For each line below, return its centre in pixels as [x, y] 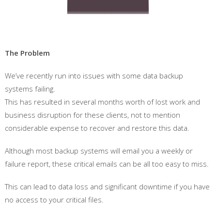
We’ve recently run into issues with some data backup [94, 76]
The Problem [27, 53]
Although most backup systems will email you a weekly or [99, 151]
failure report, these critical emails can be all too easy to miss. [107, 164]
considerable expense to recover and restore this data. [97, 128]
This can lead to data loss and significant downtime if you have [107, 186]
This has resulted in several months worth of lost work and [102, 102]
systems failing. [30, 89]
